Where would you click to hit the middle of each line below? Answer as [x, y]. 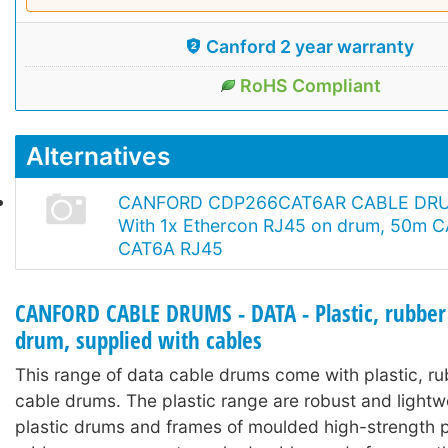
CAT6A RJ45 [170, 248]
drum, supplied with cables [138, 340]
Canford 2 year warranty [310, 46]
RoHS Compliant [310, 85]
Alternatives [98, 155]
